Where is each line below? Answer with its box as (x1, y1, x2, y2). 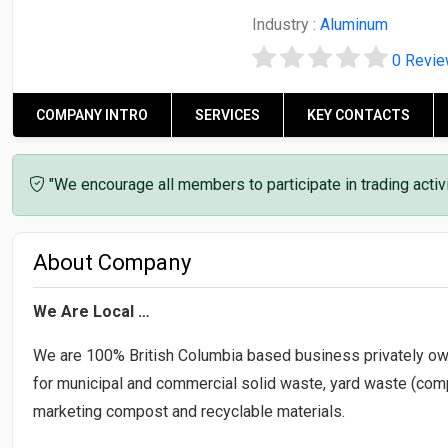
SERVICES (195, 106, 260, 123)
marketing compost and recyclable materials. (33, 401, 345, 421)
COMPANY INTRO (36, 106, 148, 123)
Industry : (251, 15, 320, 34)
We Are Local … (33, 301, 150, 321)
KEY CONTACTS (307, 106, 410, 123)
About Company (33, 249, 191, 275)
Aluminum (319, 15, 388, 34)
